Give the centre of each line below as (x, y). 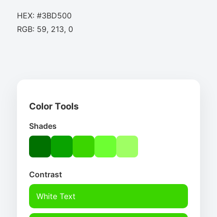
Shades (43, 126)
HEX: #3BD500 (44, 16)
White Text (56, 196)
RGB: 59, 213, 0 (45, 29)
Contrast (46, 174)
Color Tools (54, 107)
